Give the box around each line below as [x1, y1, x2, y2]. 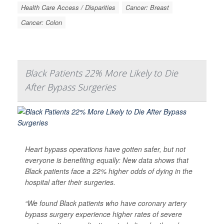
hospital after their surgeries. [25, 177, 115, 187]
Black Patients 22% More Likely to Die [25, 67, 178, 79]
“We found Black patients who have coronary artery [25, 198, 186, 208]
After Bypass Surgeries [25, 81, 115, 93]
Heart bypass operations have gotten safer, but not [25, 144, 185, 154]
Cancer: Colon [21, 17, 62, 27]
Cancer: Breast [125, 2, 169, 12]
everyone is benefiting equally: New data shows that [25, 155, 188, 165]
